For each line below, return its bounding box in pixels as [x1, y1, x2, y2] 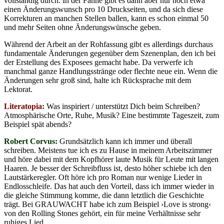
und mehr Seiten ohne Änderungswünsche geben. [4, 22, 161, 31]
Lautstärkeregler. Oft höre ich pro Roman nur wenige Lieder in [4, 172, 202, 181]
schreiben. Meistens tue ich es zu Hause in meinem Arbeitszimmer [4, 145, 212, 154]
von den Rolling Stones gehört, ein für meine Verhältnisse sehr [4, 208, 200, 217]
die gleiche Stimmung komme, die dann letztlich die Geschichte [4, 190, 204, 199]
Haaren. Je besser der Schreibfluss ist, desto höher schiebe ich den [4, 163, 211, 172]
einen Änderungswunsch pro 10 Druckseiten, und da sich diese [4, 4, 203, 13]
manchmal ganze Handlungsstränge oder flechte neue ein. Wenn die [4, 66, 217, 75]
